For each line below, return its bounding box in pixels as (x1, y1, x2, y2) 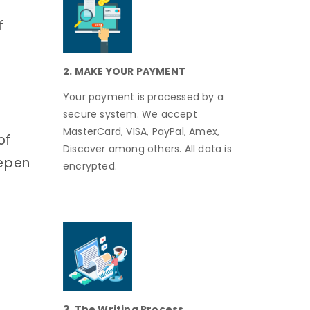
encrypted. (63, 159, 117, 174)
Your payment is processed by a (63, 90, 224, 104)
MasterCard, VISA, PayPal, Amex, (63, 125, 220, 139)
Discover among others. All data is (63, 142, 232, 156)
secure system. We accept (63, 107, 197, 122)
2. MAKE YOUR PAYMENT (63, 64, 185, 78)
